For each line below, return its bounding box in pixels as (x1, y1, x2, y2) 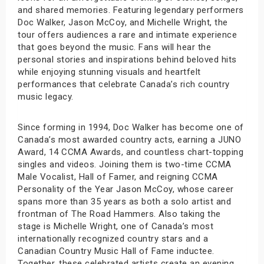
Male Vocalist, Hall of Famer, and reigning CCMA (18, 171, 218, 182)
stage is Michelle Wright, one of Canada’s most (18, 220, 213, 232)
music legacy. (18, 91, 76, 102)
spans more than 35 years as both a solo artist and (18, 196, 231, 207)
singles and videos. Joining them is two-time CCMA (18, 159, 232, 170)
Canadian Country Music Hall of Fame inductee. (18, 245, 217, 256)
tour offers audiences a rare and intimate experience (18, 29, 237, 40)
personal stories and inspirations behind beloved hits (18, 54, 237, 65)
